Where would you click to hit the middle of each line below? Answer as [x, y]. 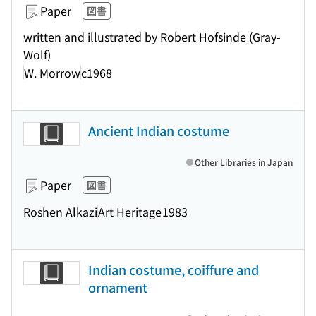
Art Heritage [130, 211]
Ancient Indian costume [159, 130]
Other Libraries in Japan [244, 162]
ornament [118, 287]
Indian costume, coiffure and [174, 269]
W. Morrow [52, 72]
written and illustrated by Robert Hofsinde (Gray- [152, 37]
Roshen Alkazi [60, 211]
